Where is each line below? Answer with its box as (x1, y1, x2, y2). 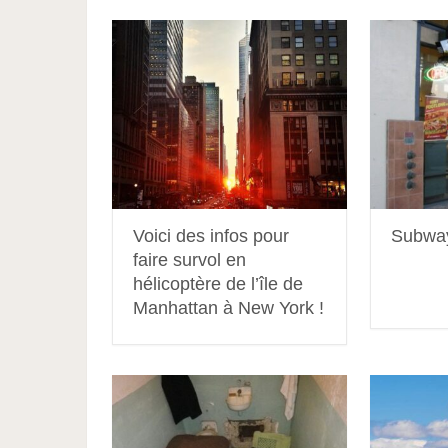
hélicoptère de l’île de (133, 273, 303, 294)
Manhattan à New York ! (133, 297, 324, 318)
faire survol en (133, 249, 246, 270)
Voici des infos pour (133, 225, 289, 246)
